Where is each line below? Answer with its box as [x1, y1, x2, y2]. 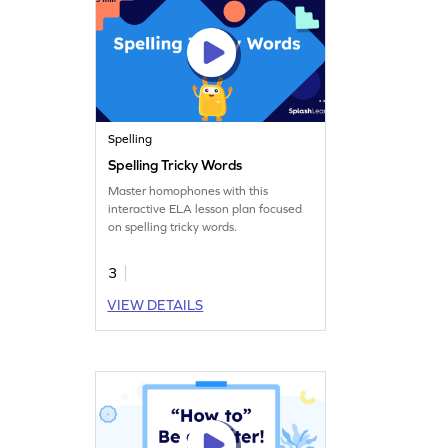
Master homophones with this [108, 183, 269, 198]
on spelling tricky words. [108, 219, 238, 234]
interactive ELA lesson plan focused [108, 201, 303, 216]
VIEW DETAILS [107, 296, 204, 313]
